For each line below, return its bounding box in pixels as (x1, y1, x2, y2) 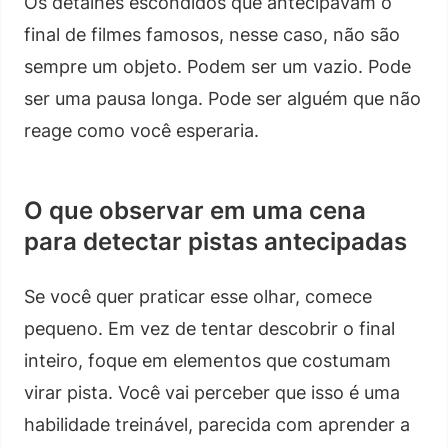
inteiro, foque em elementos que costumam (24, 349, 391, 371)
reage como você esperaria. (24, 119, 259, 141)
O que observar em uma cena (24, 195, 366, 225)
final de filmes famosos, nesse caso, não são (24, 23, 400, 45)
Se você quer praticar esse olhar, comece (24, 285, 372, 307)
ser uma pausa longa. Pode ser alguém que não (24, 87, 421, 109)
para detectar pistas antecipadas (24, 226, 407, 256)
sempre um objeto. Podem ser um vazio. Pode (24, 55, 411, 77)
